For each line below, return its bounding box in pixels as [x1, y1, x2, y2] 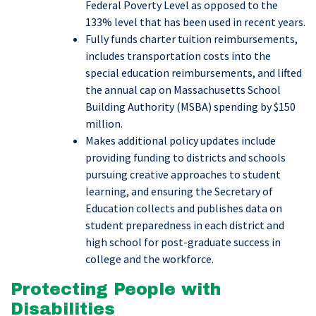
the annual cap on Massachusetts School [85, 83, 281, 97]
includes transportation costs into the [85, 49, 271, 63]
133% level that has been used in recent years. [85, 15, 305, 30]
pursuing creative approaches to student [85, 167, 281, 182]
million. [85, 116, 123, 131]
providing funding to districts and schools [85, 150, 286, 165]
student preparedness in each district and [85, 218, 284, 233]
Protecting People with [11, 280, 221, 298]
